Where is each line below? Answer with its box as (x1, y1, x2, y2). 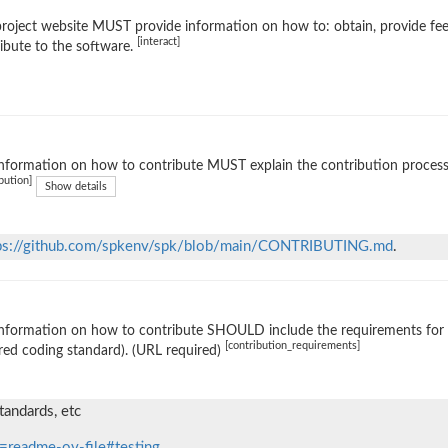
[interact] (137, 37, 180, 48)
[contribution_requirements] (225, 341, 360, 352)
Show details (45, 180, 107, 192)
